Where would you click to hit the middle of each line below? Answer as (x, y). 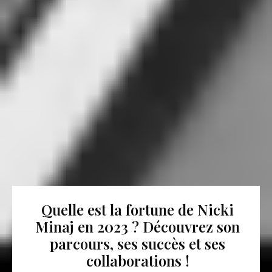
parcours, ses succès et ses (138, 243)
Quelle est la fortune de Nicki (138, 209)
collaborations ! (138, 260)
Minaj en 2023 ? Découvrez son (138, 226)
